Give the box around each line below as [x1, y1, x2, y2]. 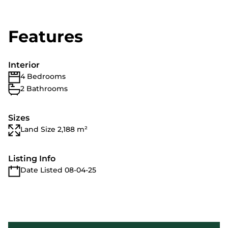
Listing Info [8, 154, 55, 163]
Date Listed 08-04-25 [20, 165, 96, 175]
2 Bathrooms [20, 84, 68, 93]
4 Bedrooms [20, 72, 66, 81]
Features [8, 26, 83, 46]
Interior [8, 60, 40, 70]
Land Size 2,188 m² [20, 125, 88, 134]
